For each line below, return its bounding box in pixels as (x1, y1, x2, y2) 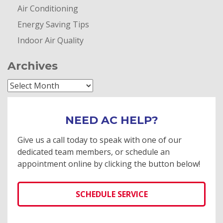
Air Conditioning (17, 2, 78, 14)
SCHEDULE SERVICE (75, 188, 148, 200)
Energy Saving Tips (17, 18, 89, 30)
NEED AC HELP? (65, 113, 158, 127)
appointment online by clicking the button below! (17, 158, 200, 169)
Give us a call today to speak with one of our (17, 134, 182, 145)
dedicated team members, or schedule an (17, 146, 170, 157)
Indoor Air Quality (17, 34, 84, 46)
